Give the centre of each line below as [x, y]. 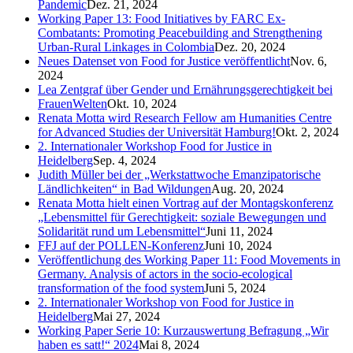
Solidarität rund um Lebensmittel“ [122, 231]
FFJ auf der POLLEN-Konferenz [121, 245]
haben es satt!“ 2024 [88, 344]
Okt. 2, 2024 [307, 132]
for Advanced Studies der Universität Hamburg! [157, 132]
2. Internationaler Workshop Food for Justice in [155, 146]
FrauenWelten [72, 103]
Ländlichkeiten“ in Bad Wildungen [124, 188]
